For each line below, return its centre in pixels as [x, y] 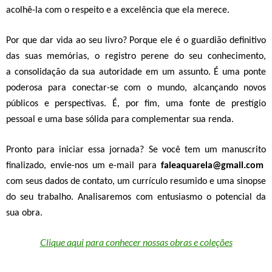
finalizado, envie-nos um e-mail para [83, 166]
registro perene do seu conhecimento [184, 56]
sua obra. [24, 213]
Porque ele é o [159, 41]
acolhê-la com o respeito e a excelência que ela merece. [118, 10]
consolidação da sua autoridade [78, 72]
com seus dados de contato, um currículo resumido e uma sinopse [136, 182]
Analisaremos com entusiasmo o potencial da [172, 197]
